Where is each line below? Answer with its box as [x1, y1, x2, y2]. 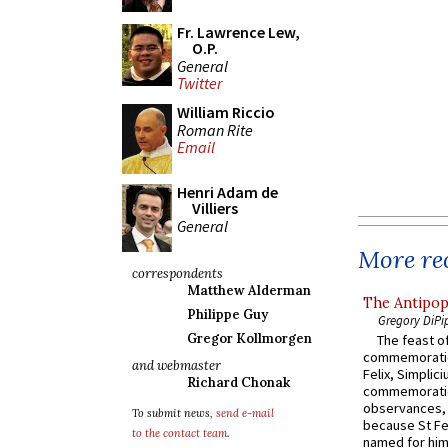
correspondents [132, 265, 223, 282]
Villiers [192, 198, 238, 218]
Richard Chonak [187, 374, 290, 391]
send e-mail [216, 406, 274, 420]
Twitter [177, 73, 222, 94]
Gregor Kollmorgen [187, 330, 312, 347]
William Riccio [177, 102, 275, 122]
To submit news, [132, 406, 216, 420]
